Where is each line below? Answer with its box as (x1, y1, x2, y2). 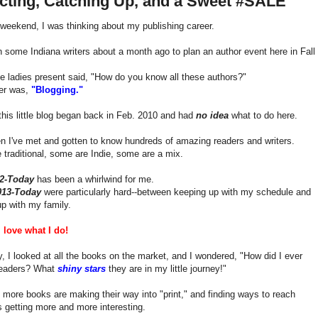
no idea (196, 109, 229, 121)
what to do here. (229, 109, 297, 121)
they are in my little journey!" (106, 263, 226, 274)
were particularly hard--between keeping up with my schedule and (41, 186, 311, 197)
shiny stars (57, 263, 106, 274)
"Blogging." (31, 84, 83, 95)
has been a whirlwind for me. (34, 173, 157, 185)
